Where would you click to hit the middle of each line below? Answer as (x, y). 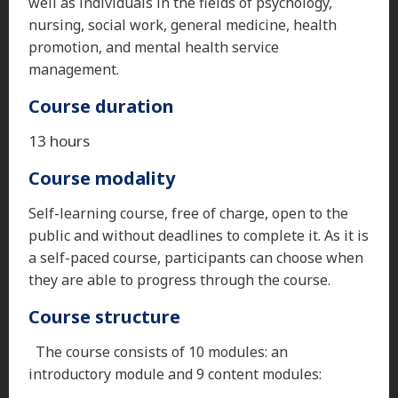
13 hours (64, 140)
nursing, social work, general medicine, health (183, 24)
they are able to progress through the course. (179, 279)
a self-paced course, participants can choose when (196, 257)
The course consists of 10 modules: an (162, 351)
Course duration (101, 106)
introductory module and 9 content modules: (175, 374)
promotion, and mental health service (154, 47)
